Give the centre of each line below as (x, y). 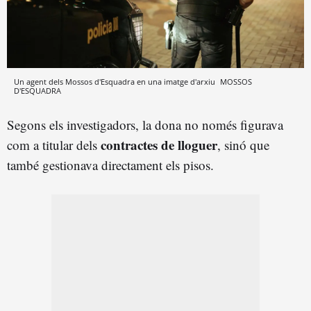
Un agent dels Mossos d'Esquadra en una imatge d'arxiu (116, 82)
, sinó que (243, 145)
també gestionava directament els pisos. (110, 165)
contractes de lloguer (159, 145)
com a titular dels (54, 145)
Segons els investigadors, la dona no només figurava (145, 125)
